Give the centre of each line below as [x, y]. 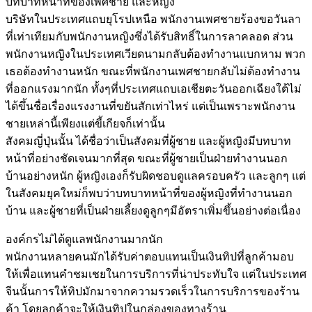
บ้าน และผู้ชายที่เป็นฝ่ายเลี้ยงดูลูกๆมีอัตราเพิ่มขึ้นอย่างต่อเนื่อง [153, 210]
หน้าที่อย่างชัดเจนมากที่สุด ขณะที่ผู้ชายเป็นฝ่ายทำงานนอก [147, 158]
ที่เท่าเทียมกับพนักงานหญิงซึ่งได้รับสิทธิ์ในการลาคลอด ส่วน [149, 36]
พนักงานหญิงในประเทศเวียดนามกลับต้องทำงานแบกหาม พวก [156, 54]
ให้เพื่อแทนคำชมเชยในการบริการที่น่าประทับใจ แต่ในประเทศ [156, 274]
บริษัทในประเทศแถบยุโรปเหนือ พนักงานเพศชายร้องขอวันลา [153, 19]
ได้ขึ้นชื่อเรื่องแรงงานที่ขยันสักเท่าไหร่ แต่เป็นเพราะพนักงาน [150, 106]
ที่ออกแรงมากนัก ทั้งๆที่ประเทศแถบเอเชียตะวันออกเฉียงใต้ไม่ [154, 88]
